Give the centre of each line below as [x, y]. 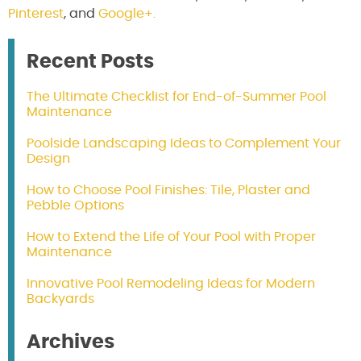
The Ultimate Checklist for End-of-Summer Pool [176, 97]
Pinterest [36, 14]
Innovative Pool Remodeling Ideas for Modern [171, 284]
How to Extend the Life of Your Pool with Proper [171, 237]
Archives [71, 343]
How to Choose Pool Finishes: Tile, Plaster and [168, 191]
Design [48, 159]
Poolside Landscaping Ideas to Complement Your [184, 144]
